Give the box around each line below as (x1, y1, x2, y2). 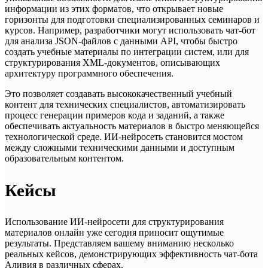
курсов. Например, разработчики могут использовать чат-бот (5, 25, 255, 36)
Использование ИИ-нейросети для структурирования (5, 216, 224, 227)
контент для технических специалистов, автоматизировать (5, 99, 245, 110)
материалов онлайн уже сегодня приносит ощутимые (5, 227, 224, 237)
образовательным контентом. (5, 153, 124, 164)
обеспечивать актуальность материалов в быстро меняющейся (5, 121, 259, 132)
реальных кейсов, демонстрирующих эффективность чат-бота (5, 248, 258, 259)
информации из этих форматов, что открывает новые (5, 4, 223, 14)
